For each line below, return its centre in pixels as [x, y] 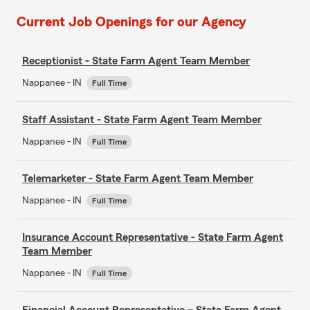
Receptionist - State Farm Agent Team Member [136, 61]
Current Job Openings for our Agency [131, 22]
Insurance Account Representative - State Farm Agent [153, 237]
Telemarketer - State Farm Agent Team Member [138, 178]
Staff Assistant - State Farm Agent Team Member [142, 119]
